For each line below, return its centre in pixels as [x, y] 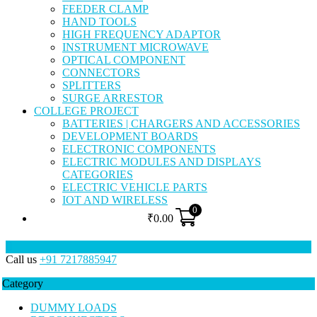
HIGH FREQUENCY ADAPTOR [142, 35]
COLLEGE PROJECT [86, 111]
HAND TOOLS [99, 22]
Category [23, 284]
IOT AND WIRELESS [115, 200]
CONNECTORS [101, 73]
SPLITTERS [92, 86]
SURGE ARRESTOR [113, 98]
